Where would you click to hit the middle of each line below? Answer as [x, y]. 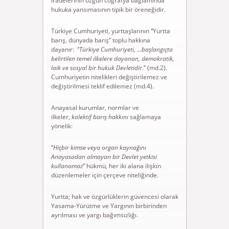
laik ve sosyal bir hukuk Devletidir [96, 68]
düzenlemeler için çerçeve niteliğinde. [105, 175]
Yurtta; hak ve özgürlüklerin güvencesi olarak [114, 197]
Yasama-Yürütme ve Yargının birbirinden [109, 206]
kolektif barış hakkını [100, 117]
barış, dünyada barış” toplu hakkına [100, 40]
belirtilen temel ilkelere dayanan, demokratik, [112, 59]
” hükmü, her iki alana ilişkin [122, 166]
